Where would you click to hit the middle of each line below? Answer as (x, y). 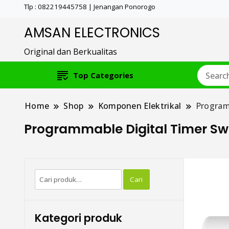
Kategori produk (78, 218)
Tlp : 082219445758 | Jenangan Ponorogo (90, 7)
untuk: (47, 187)
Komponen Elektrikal (140, 106)
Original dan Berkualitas (71, 52)
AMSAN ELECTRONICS (92, 33)
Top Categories (103, 75)
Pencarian (53, 175)
